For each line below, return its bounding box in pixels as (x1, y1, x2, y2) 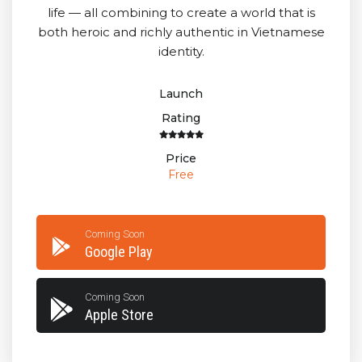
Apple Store (85, 305, 154, 323)
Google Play (85, 242, 153, 260)
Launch (159, 86, 203, 101)
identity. (158, 43, 204, 59)
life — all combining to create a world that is (47, 4, 315, 20)
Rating (162, 110, 200, 125)
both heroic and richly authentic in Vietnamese (37, 23, 325, 40)
